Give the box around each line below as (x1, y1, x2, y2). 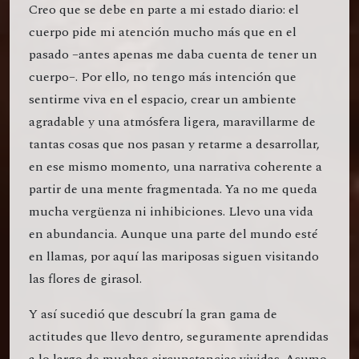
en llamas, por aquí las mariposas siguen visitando (29, 247, 319, 267)
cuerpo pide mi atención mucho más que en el (29, 22, 296, 42)
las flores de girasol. (29, 269, 142, 289)
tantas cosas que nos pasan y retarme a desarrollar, (29, 135, 320, 155)
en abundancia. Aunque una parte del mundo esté (29, 224, 318, 244)
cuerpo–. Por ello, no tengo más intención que (29, 67, 296, 87)
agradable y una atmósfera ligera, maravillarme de (29, 112, 316, 132)
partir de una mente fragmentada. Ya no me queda (29, 179, 317, 200)
